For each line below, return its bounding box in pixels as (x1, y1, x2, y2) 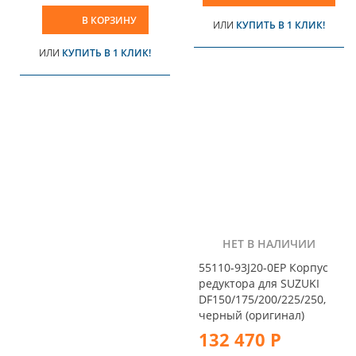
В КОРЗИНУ (81, 14, 137, 28)
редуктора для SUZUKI (199, 275, 319, 291)
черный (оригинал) (199, 307, 304, 323)
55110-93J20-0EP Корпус (199, 259, 328, 275)
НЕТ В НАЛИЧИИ (222, 235, 315, 251)
